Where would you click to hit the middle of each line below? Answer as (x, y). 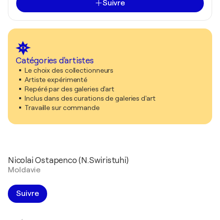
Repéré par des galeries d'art (70, 89)
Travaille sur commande (62, 107)
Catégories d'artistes (55, 60)
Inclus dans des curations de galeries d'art (90, 98)
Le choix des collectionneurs (69, 70)
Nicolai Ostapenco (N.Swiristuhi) (68, 160)
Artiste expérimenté (56, 79)
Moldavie (25, 170)
